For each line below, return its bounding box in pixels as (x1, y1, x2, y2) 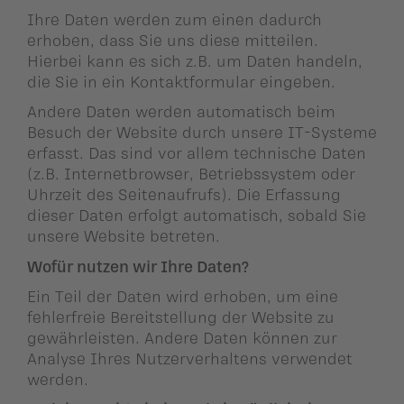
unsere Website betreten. (27, 226, 220, 245)
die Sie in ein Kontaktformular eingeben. (27, 72, 335, 91)
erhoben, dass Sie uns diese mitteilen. (27, 31, 318, 50)
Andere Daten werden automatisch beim (27, 102, 335, 121)
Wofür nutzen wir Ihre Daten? (27, 256, 249, 275)
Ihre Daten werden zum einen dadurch (27, 10, 322, 29)
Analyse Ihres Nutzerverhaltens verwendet (27, 348, 353, 367)
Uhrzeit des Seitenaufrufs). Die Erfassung (27, 185, 341, 204)
